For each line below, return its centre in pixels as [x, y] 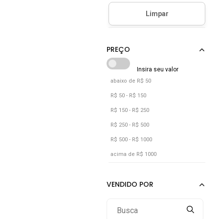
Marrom [148, 16]
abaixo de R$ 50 [131, 81]
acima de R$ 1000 [133, 154]
